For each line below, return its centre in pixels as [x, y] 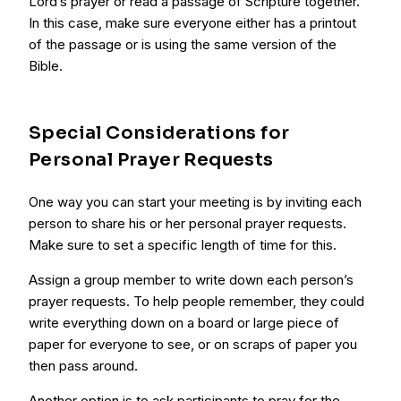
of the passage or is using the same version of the [183, 44]
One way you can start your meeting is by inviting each [195, 202]
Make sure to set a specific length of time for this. [183, 245]
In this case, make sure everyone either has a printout [192, 23]
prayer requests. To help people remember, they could [196, 301]
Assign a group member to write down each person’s [191, 280]
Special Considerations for [159, 133]
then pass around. [83, 366]
